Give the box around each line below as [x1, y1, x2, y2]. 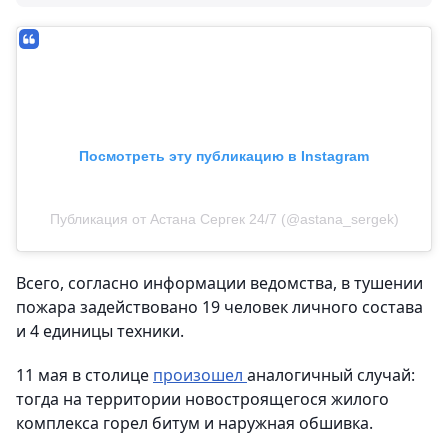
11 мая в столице [16, 364, 153, 387]
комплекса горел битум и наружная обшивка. [16, 412, 373, 435]
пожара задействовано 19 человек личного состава [16, 296, 423, 319]
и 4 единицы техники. [16, 320, 184, 343]
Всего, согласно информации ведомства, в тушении [16, 272, 423, 295]
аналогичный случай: [247, 364, 415, 387]
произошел [153, 364, 247, 387]
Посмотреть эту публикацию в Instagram [79, 148, 369, 165]
